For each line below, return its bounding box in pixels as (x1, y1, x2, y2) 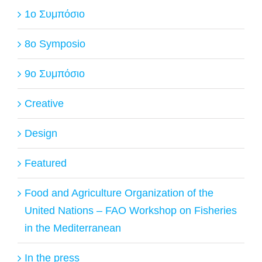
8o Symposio (25, 37, 85, 50)
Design (25, 127, 57, 139)
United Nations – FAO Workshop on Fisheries (25, 204, 237, 216)
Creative (25, 97, 64, 109)
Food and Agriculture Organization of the (25, 187, 213, 199)
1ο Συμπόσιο (25, 8, 85, 20)
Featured (25, 157, 67, 169)
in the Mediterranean (25, 222, 121, 234)
